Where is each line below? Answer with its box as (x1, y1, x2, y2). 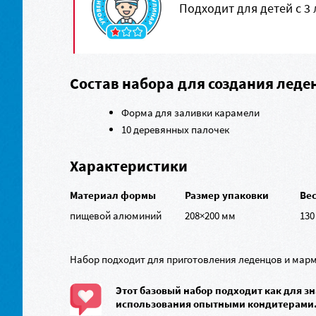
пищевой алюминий (70, 209, 162, 222)
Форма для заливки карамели (121, 106, 260, 119)
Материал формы (70, 188, 157, 202)
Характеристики (70, 156, 188, 176)
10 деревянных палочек (121, 123, 229, 136)
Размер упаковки (185, 188, 269, 202)
